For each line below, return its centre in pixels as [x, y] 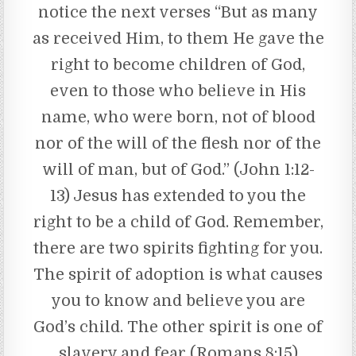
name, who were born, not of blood [178, 117]
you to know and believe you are [178, 300]
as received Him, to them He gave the [178, 38]
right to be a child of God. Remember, [178, 222]
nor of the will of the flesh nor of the [178, 143]
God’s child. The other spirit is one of [178, 327]
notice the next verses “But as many [178, 12]
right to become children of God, [178, 64]
